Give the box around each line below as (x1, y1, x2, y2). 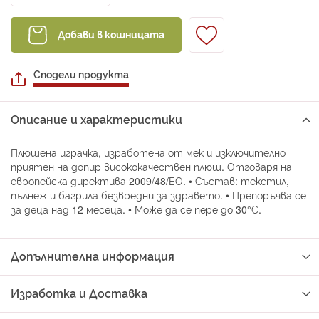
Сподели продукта (33, 67, 129, 80)
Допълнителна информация (11, 248, 174, 263)
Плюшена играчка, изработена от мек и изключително (11, 145, 286, 159)
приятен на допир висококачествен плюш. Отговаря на (11, 159, 292, 173)
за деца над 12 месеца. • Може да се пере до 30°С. (11, 202, 261, 216)
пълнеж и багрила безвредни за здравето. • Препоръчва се (11, 188, 306, 202)
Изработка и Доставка (11, 285, 147, 300)
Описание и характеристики (11, 111, 182, 127)
